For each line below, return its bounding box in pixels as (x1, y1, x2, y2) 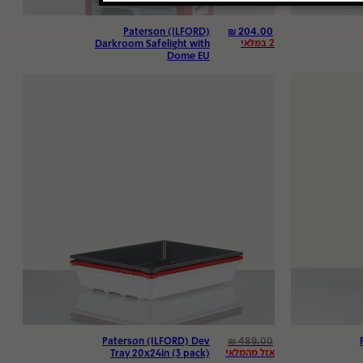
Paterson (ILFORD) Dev (102, 337, 210, 347)
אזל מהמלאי (225, 348, 275, 358)
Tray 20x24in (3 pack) (110, 349, 210, 359)
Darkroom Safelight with (95, 40, 210, 49)
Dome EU (167, 52, 210, 62)
